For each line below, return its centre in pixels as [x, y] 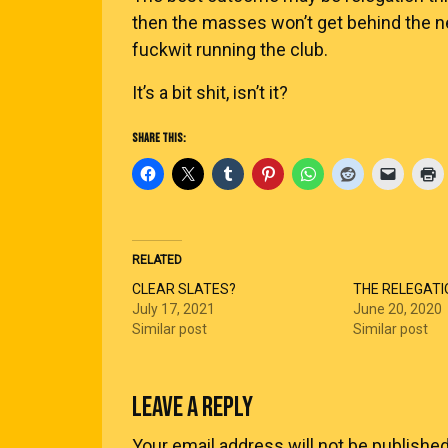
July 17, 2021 [173, 309]
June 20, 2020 [398, 309]
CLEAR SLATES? [184, 289]
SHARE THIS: [159, 138]
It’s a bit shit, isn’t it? [210, 92]
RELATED [157, 260]
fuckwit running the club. [230, 49]
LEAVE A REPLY [192, 407]
